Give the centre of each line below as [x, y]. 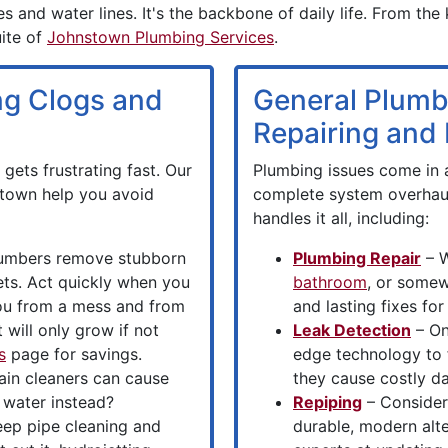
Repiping [327, 402]
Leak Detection [352, 330]
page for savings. [74, 354]
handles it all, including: [341, 218]
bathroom [330, 282]
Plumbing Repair [357, 258]
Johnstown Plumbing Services [160, 37]
